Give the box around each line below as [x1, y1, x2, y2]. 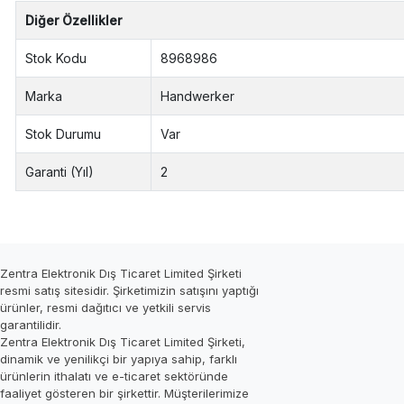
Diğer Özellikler [25, 12, 123, 28]
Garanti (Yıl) [25, 163, 95, 179]
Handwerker [161, 87, 235, 104]
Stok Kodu [25, 50, 87, 66]
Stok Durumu [25, 125, 102, 142]
